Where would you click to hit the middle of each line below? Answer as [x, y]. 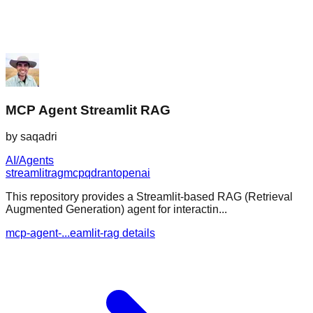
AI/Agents [30, 161]
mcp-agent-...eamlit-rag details [80, 233]
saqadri [39, 137]
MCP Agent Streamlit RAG [88, 110]
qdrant [100, 173]
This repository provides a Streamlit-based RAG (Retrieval [149, 197]
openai [133, 173]
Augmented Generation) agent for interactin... [116, 210]
